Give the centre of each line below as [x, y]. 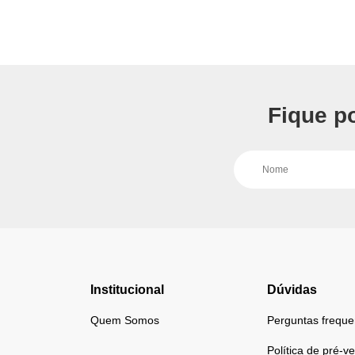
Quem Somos [125, 320]
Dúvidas [292, 290]
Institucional [127, 290]
